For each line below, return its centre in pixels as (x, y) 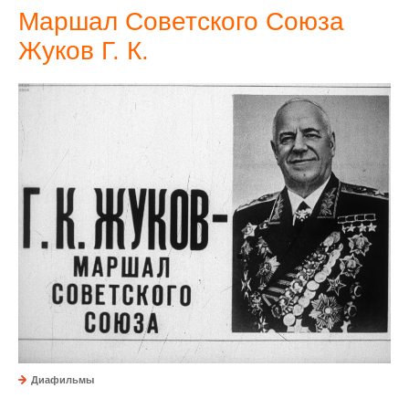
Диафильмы (63, 379)
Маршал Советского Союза (181, 21)
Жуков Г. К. (84, 50)
